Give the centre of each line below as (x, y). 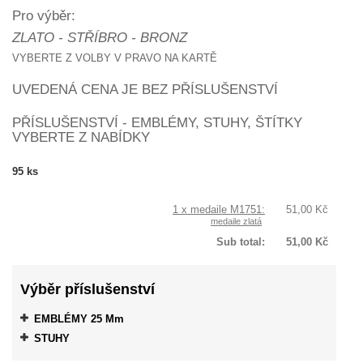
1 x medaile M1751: (219, 209)
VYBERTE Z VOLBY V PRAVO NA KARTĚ (115, 58)
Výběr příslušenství (88, 289)
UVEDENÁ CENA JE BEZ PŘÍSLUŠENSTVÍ (145, 90)
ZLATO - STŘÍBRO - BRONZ (100, 38)
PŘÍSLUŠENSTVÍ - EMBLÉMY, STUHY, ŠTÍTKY (157, 123)
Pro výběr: (44, 16)
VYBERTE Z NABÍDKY (81, 137)
